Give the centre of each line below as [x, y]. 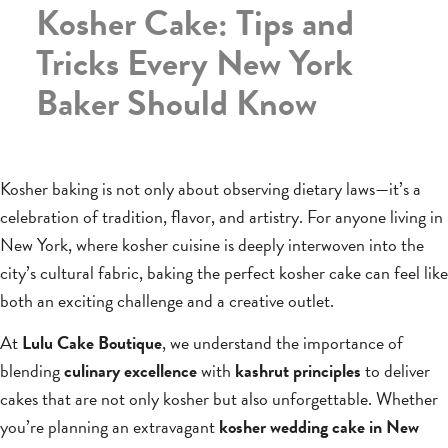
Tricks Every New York [194, 63]
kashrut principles [298, 371]
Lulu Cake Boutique [92, 343]
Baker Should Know [176, 103]
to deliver [395, 371]
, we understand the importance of [282, 343]
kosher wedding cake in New [319, 427]
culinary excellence [130, 371]
